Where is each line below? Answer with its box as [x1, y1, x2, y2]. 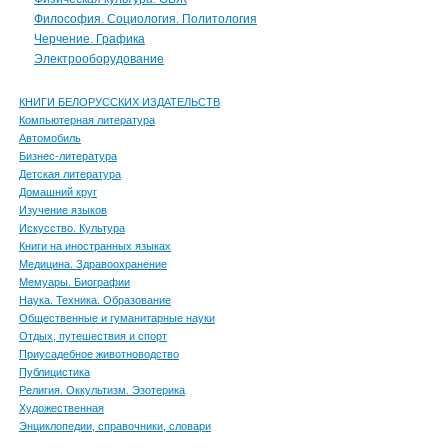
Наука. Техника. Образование [18, 294, 171, 306]
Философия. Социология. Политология [33, 12, 257, 26]
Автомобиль [18, 132, 81, 144]
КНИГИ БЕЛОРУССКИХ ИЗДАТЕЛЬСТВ [18, 96, 220, 108]
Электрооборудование [33, 52, 164, 66]
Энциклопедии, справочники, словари [18, 420, 211, 432]
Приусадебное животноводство [18, 348, 179, 360]
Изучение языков [18, 204, 107, 216]
